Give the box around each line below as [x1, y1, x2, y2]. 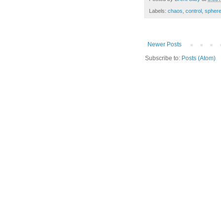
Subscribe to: [145, 55, 182, 62]
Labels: [149, 8, 168, 14]
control [185, 8, 202, 14]
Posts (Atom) [182, 55, 216, 62]
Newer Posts [147, 41, 182, 48]
